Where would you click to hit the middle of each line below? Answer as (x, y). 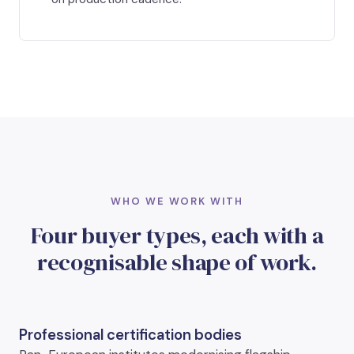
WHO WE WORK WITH (177, 201)
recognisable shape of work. (177, 263)
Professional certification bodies (130, 335)
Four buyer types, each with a (177, 236)
